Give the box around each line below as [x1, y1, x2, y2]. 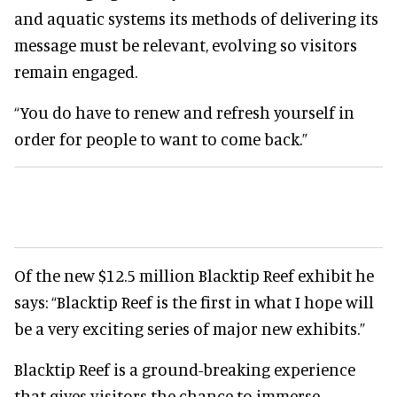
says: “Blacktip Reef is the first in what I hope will [14, 291, 374, 312]
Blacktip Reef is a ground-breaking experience [14, 358, 355, 379]
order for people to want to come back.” [14, 128, 307, 149]
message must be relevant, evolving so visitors [14, 34, 357, 55]
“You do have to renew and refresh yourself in [14, 101, 354, 122]
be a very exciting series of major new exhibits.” [14, 317, 365, 339]
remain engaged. [14, 60, 137, 82]
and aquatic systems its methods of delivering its [14, 7, 378, 28]
